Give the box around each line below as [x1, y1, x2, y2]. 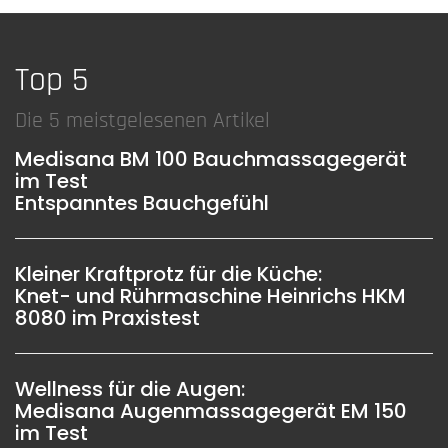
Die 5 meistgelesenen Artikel [15, 106, 270, 136]
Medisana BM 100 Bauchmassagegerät [15, 145, 407, 174]
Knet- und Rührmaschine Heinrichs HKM [15, 282, 406, 311]
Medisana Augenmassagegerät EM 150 [15, 397, 407, 426]
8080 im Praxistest [15, 304, 200, 333]
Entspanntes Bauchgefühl [15, 189, 269, 218]
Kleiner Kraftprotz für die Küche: [15, 260, 322, 289]
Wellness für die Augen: [15, 375, 245, 404]
